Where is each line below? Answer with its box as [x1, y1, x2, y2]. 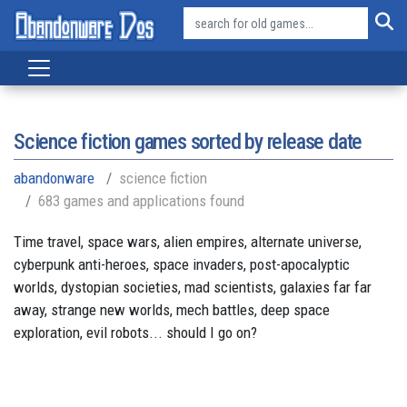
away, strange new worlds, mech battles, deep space [14, 301, 330, 319]
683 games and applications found [38, 192, 244, 210]
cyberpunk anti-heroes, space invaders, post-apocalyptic [14, 255, 350, 273]
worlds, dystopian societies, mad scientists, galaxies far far [14, 278, 372, 296]
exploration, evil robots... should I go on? [14, 323, 257, 342]
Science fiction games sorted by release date [14, 129, 362, 154]
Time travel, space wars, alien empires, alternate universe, [14, 233, 362, 251]
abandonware [14, 169, 94, 187]
